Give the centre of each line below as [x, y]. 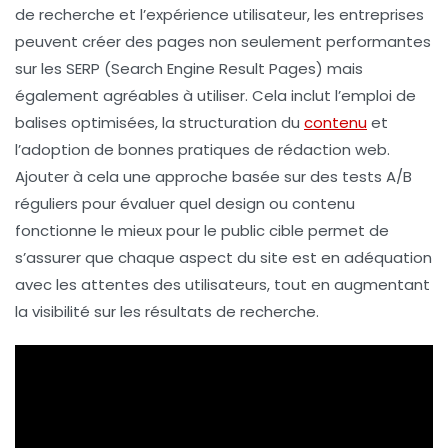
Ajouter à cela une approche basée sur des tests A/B [213, 176]
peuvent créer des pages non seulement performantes [223, 41]
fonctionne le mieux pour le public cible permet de [202, 230]
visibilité [61, 311]
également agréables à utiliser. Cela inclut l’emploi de [215, 95]
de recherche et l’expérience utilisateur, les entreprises [219, 14]
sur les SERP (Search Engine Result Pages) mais [189, 68]
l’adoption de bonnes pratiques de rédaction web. [202, 149]
